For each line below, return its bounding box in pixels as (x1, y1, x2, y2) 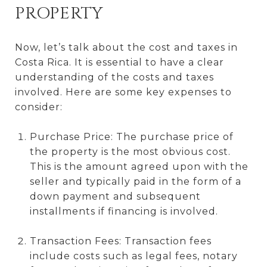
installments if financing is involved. (29, 205, 218, 217)
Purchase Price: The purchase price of (29, 131, 234, 142)
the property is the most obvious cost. (29, 145, 231, 157)
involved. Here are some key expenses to (15, 86, 232, 98)
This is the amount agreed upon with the (29, 160, 249, 172)
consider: (15, 101, 63, 113)
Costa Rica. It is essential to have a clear (15, 56, 224, 68)
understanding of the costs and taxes (15, 71, 214, 83)
